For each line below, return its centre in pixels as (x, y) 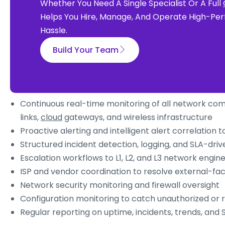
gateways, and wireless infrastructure (137, 118)
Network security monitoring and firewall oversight (120, 185)
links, (30, 118)
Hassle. (54, 31)
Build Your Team (86, 50)
